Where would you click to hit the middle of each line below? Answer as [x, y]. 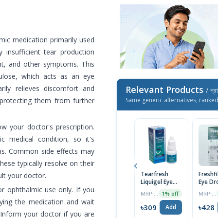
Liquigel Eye [157, 182]
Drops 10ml [157, 190]
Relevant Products [166, 90]
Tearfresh [154, 174]
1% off [170, 194]
